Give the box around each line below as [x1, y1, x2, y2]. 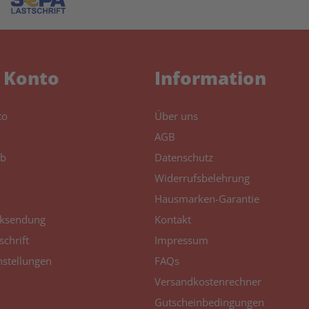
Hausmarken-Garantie [154, 192, 259, 206]
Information [154, 66, 266, 90]
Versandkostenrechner [154, 275, 261, 288]
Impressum [154, 233, 208, 247]
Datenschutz [154, 150, 213, 164]
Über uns [154, 109, 198, 123]
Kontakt [154, 212, 191, 226]
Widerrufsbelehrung [154, 171, 250, 185]
